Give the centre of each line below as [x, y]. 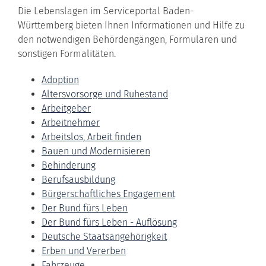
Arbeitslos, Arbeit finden [91, 137]
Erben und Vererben [84, 251]
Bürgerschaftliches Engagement [108, 194]
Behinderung [69, 165]
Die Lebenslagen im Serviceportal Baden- [106, 11]
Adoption [60, 80]
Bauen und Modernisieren [96, 151]
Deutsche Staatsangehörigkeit [104, 236]
